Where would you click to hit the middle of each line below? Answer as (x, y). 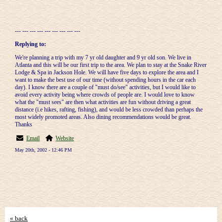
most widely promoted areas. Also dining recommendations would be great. (103, 117)
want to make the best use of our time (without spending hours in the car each (105, 80)
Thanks (24, 124)
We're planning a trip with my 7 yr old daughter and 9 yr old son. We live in (103, 57)
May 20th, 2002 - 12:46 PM (43, 150)
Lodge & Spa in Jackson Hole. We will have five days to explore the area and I (107, 72)
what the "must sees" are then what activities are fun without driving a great (103, 102)
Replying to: (30, 44)
